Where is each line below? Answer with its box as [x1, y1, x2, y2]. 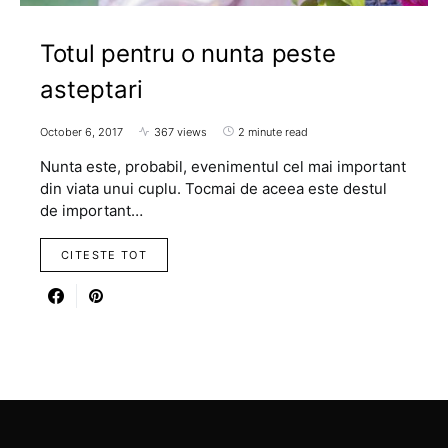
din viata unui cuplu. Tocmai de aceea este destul [40, 178, 387, 198]
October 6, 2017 [40, 124, 123, 139]
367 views [154, 124, 207, 139]
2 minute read [238, 124, 308, 139]
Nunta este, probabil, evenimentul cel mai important [40, 156, 406, 176]
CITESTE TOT [61, 247, 148, 262]
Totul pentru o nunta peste [40, 38, 336, 68]
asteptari [40, 74, 143, 104]
